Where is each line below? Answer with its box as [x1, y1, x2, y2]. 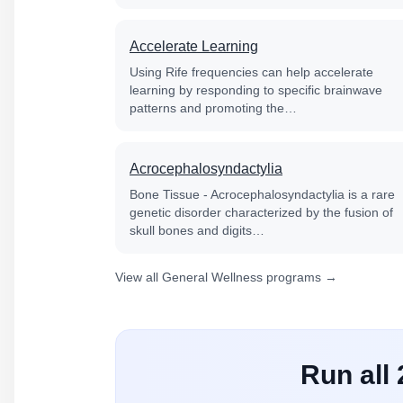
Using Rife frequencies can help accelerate [130, 65, 373, 79]
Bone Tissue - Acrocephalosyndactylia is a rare [130, 187, 395, 201]
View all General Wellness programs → [115, 270, 337, 284]
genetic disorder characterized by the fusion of [130, 205, 393, 219]
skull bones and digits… [130, 223, 264, 237]
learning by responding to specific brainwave [130, 83, 382, 97]
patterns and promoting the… [130, 101, 297, 115]
